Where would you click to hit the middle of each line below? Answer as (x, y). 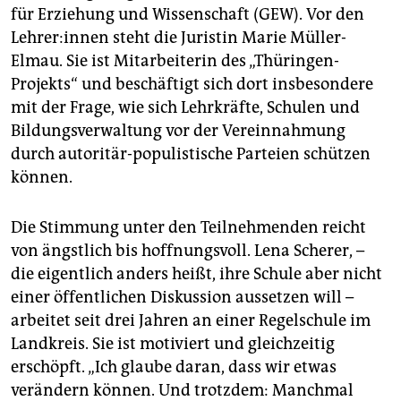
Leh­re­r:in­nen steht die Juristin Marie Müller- (179, 38)
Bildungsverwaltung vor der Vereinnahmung (178, 131)
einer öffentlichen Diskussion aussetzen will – (182, 298)
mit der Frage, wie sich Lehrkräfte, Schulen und (185, 108)
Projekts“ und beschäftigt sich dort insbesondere (192, 85)
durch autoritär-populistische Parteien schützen (191, 154)
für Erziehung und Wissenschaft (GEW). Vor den (188, 15)
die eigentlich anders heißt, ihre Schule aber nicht (196, 274)
